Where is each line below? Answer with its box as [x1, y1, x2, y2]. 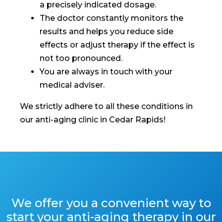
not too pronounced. [40, 53, 122, 63]
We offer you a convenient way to [11, 195, 211, 210]
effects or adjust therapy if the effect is [40, 40, 195, 50]
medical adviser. [40, 80, 105, 90]
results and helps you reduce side [40, 26, 173, 36]
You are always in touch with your [40, 66, 172, 76]
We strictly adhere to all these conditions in [20, 101, 193, 111]
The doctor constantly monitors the [40, 13, 183, 23]
